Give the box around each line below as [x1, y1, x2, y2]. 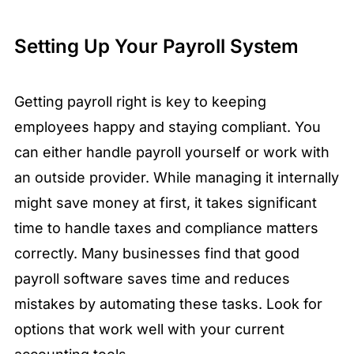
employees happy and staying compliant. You [14, 119, 321, 136]
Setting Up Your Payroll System [14, 35, 299, 58]
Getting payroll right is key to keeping [14, 93, 266, 111]
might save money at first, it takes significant [14, 194, 317, 212]
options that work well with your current [14, 321, 284, 338]
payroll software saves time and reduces [14, 270, 290, 288]
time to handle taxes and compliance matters [14, 220, 318, 237]
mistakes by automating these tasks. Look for [14, 296, 322, 313]
